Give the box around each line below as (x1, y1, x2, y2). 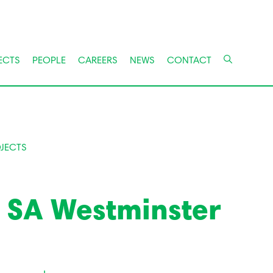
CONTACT (166, 56, 211, 66)
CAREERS (77, 56, 118, 66)
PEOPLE (32, 56, 66, 66)
